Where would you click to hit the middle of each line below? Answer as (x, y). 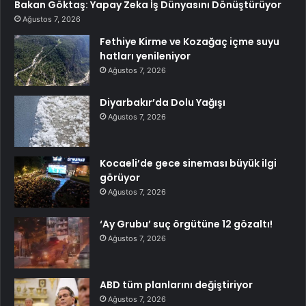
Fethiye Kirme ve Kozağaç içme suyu (190, 42)
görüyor (120, 178)
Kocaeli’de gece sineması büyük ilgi (188, 164)
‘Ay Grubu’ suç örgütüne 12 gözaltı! (186, 224)
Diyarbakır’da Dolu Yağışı (163, 103)
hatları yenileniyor (145, 56)
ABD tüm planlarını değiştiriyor (176, 285)
